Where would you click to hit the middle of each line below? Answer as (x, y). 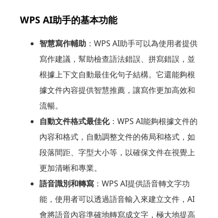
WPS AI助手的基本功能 (68, 20)
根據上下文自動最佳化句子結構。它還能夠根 (117, 75)
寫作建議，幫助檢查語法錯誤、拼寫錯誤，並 (117, 59)
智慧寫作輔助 (63, 44)
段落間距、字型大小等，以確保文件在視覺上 (117, 153)
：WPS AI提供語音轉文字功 (142, 184)
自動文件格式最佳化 (74, 121)
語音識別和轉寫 (66, 184)
